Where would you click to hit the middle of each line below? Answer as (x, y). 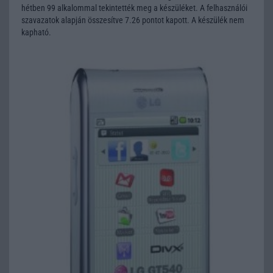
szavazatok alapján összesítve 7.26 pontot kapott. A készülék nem (133, 20)
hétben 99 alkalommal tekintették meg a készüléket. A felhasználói (134, 8)
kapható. (36, 32)
